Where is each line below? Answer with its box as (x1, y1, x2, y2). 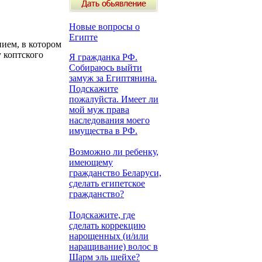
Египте (69, 32, 98, 42)
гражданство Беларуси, (69, 168, 161, 178)
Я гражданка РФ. (69, 52, 137, 62)
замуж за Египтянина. (69, 73, 157, 83)
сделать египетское (69, 178, 145, 188)
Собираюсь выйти (69, 63, 142, 73)
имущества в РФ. (69, 126, 137, 136)
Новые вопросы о (69, 22, 140, 32)
